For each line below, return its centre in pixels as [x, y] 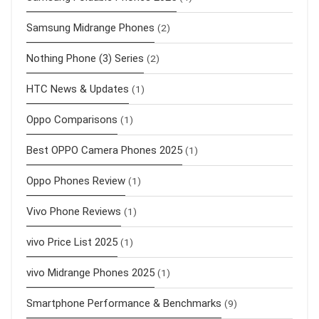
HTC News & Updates [78, 89]
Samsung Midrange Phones [90, 27]
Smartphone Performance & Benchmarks [124, 303]
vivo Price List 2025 [72, 242]
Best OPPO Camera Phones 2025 [104, 150]
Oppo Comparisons [72, 119]
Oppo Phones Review [76, 181]
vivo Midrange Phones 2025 [90, 272]
